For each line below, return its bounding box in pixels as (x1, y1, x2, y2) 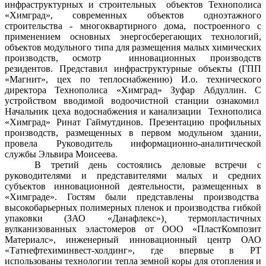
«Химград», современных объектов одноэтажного (5, 10, 261, 21)
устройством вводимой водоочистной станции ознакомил (5, 96, 261, 106)
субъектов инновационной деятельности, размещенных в (5, 181, 261, 192)
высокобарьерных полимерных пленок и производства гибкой (5, 202, 261, 213)
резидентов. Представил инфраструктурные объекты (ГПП (5, 64, 261, 74)
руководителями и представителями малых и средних (5, 170, 261, 181)
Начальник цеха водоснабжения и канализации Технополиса (5, 106, 261, 117)
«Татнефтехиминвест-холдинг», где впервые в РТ (5, 245, 261, 256)
